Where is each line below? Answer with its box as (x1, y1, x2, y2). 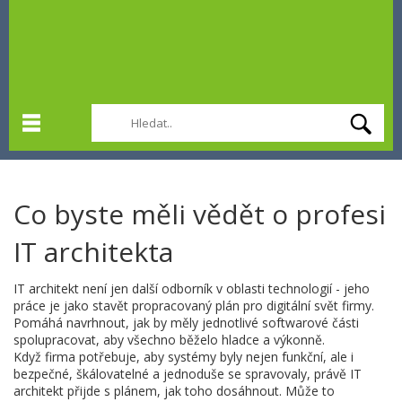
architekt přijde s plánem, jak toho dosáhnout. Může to (13, 382, 335, 399)
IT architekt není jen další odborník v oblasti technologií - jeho (13, 280, 370, 297)
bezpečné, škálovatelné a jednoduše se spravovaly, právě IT (13, 365, 362, 382)
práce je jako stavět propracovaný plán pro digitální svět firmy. (13, 297, 374, 314)
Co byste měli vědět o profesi (13, 196, 386, 232)
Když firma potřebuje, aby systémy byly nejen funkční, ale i (13, 348, 354, 365)
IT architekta (13, 233, 173, 270)
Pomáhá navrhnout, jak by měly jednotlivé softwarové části (13, 314, 359, 331)
